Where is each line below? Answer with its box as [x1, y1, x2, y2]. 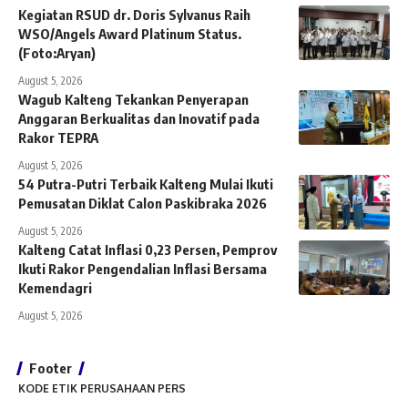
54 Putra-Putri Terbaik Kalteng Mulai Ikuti [18, 176, 273, 193]
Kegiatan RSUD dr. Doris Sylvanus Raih [18, 6, 250, 24]
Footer [29, 360, 72, 377]
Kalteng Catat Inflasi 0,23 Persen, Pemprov [18, 241, 277, 259]
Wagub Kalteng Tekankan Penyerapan [18, 91, 249, 108]
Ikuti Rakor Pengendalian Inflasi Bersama [18, 260, 267, 278]
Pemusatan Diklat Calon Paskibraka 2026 [18, 195, 267, 212]
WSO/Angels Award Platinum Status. [18, 25, 241, 43]
